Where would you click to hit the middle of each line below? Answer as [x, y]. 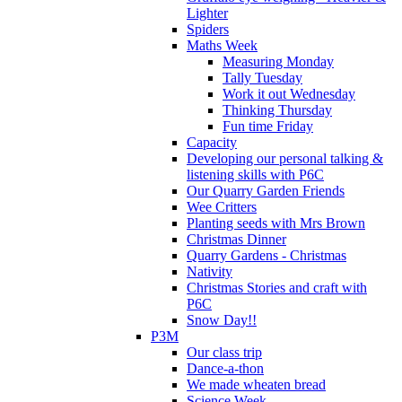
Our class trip [224, 352]
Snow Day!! [222, 319]
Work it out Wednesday [289, 93]
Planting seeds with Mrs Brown [276, 223]
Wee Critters [222, 206]
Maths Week [222, 45]
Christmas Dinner [236, 239]
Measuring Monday [278, 61]
